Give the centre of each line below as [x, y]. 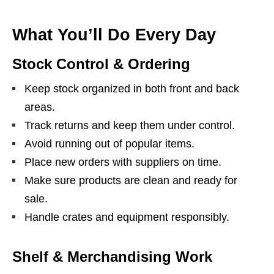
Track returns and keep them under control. [130, 126]
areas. [40, 107]
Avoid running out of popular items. [109, 144]
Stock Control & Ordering [101, 64]
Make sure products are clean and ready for [131, 181]
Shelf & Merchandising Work [112, 257]
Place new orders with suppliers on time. [123, 162]
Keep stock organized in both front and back [132, 89]
